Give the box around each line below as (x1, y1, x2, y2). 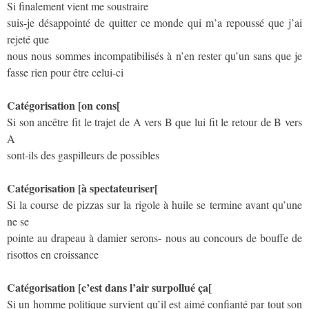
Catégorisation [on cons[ (7, 97, 120, 113)
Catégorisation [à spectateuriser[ (7, 179, 158, 196)
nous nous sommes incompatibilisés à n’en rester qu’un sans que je (7, 48, 302, 63)
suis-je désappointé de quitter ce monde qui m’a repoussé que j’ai (7, 14, 302, 30)
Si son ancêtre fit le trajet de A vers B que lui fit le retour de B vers (7, 114, 302, 129)
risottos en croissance (7, 246, 99, 261)
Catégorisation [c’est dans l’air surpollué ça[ (7, 279, 212, 295)
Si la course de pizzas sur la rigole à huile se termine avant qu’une (7, 197, 302, 212)
